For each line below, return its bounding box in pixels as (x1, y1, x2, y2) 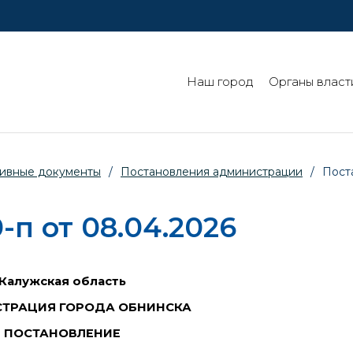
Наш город (187, 75, 253, 90)
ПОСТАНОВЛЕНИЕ (4, 325, 121, 340)
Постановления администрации (121, 165, 303, 180)
